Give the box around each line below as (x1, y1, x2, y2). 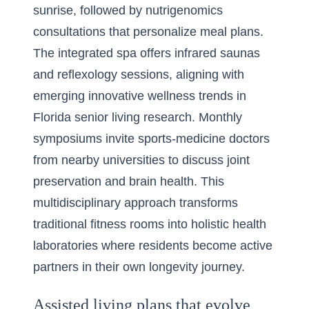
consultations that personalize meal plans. (33, 25, 263, 39)
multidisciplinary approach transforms (33, 196, 238, 210)
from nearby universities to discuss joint (33, 153, 250, 167)
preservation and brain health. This (33, 175, 224, 188)
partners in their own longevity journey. (33, 260, 245, 274)
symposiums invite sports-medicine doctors (33, 132, 270, 146)
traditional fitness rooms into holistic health (33, 217, 266, 231)
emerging (33, 89, 88, 103)
